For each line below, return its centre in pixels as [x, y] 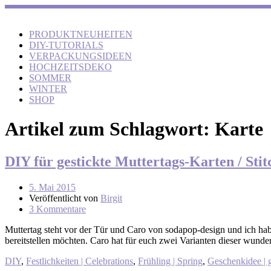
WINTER [48, 89]
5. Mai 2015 [52, 187]
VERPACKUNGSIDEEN [80, 56]
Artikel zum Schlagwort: [110, 129]
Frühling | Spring [170, 261]
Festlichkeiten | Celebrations [80, 261]
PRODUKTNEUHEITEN [81, 34]
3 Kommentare [57, 209]
